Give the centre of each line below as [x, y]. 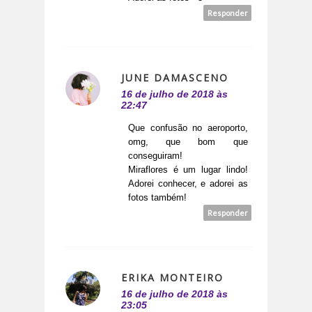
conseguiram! [155, 156]
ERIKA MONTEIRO [172, 278]
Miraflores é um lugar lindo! [188, 170]
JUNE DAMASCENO [175, 78]
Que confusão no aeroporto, [188, 128]
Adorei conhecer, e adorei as [188, 184]
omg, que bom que [188, 142]
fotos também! [157, 198]
